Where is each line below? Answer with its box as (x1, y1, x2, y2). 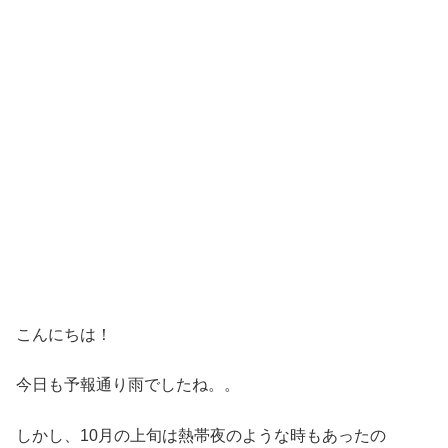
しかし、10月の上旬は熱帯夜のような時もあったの (16, 426, 386, 444)
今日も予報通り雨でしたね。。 (16, 376, 240, 394)
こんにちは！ (16, 325, 112, 343)
